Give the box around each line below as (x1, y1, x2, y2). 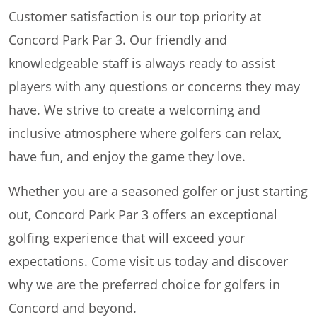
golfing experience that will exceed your (8, 229, 245, 247)
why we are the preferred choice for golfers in (8, 276, 280, 294)
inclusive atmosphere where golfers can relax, (8, 125, 282, 142)
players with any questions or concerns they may (8, 78, 300, 96)
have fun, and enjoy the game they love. (8, 148, 246, 166)
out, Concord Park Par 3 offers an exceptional (8, 206, 277, 224)
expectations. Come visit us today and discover (8, 253, 288, 270)
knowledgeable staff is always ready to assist (8, 54, 275, 72)
